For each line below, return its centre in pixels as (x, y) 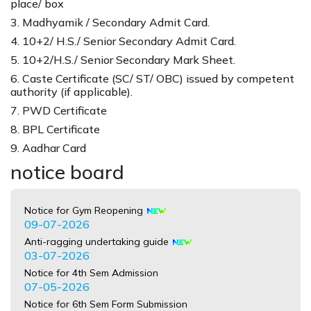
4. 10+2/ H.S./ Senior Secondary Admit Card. (123, 41)
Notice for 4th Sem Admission (91, 266)
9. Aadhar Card (48, 148)
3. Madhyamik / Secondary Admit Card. (110, 22)
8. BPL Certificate (55, 129)
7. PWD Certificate (59, 110)
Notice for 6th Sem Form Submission (106, 297)
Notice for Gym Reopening (85, 204)
